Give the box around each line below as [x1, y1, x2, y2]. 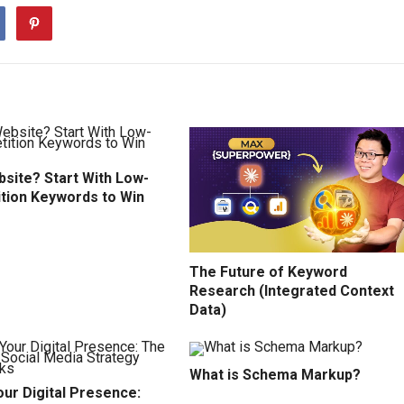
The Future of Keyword [189, 263, 347, 281]
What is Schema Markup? [189, 366, 361, 384]
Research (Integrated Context [189, 282, 394, 300]
